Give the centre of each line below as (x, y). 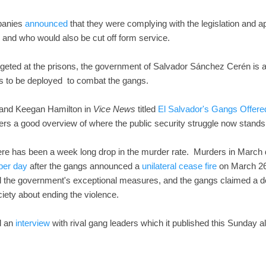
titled (147, 109)
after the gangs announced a (85, 166)
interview (33, 223)
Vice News (114, 109)
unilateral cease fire (179, 166)
